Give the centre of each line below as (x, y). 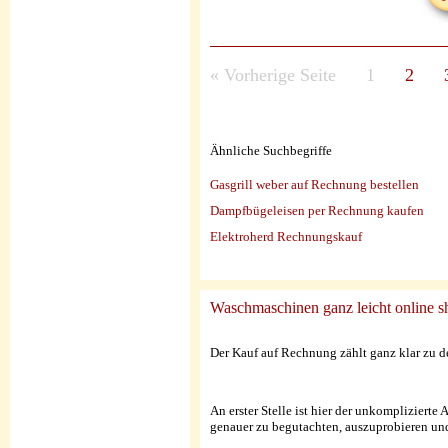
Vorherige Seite (277, 74)
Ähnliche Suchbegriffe (271, 151)
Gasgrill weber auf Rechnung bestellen (314, 185)
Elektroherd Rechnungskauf (286, 237)
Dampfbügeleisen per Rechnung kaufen (317, 211)
